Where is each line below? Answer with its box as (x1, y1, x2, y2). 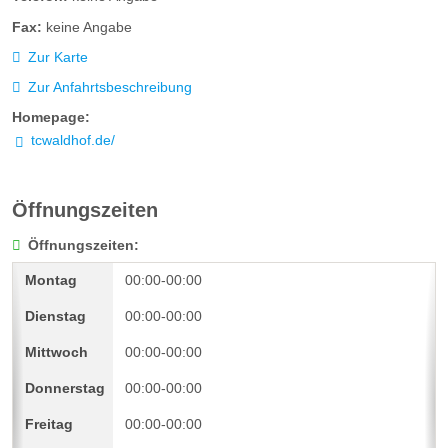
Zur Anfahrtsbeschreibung (27, 78, 192, 95)
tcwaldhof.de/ (30, 132, 115, 149)
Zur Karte (27, 48, 88, 65)
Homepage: (12, 109, 90, 126)
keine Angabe (46, 18, 132, 35)
